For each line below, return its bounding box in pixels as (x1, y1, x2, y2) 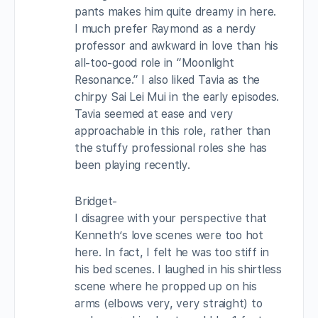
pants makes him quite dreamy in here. (75, 4, 277, 18)
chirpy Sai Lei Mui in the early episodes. (75, 89, 280, 104)
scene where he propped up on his (75, 279, 257, 293)
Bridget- (75, 194, 118, 208)
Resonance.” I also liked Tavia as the (75, 72, 261, 87)
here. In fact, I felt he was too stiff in (75, 245, 270, 259)
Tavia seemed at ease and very (75, 106, 234, 121)
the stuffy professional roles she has (75, 141, 268, 155)
